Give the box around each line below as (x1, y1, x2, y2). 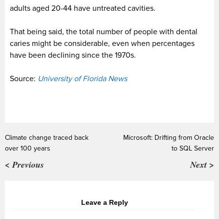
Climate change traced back (5, 133, 88, 142)
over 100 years (5, 144, 50, 153)
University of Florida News (38, 73, 127, 84)
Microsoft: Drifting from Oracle (123, 133, 214, 142)
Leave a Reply (81, 198, 128, 206)
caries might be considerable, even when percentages (10, 38, 195, 48)
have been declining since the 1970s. (10, 50, 136, 60)
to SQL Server (172, 144, 214, 153)
